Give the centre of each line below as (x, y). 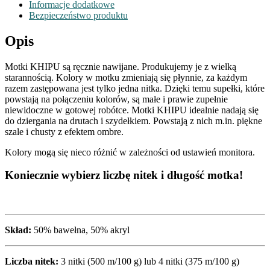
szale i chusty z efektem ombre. (64, 131)
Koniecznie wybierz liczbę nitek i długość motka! (124, 175)
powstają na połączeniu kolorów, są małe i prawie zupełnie (116, 99)
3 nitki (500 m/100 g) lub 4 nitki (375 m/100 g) (149, 261)
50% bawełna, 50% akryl (80, 230)
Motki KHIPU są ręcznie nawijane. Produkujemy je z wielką (121, 66)
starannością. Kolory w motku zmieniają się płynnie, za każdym (126, 77)
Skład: (18, 230)
